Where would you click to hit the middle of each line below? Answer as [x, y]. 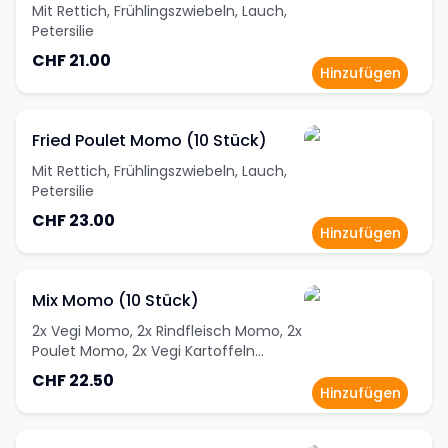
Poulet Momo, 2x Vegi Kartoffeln [143, 351]
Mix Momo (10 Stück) [115, 300]
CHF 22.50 [73, 380]
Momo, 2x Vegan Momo [114, 371]
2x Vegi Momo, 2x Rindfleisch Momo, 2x [167, 331]
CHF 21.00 [71, 60]
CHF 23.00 [73, 220]
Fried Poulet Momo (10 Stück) [149, 140]
